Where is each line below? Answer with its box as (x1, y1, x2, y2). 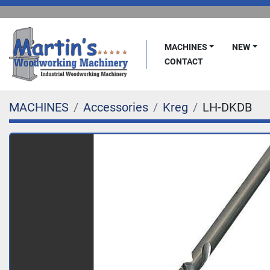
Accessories (83, 100, 148, 115)
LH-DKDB (202, 100, 252, 115)
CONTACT (169, 57, 203, 66)
